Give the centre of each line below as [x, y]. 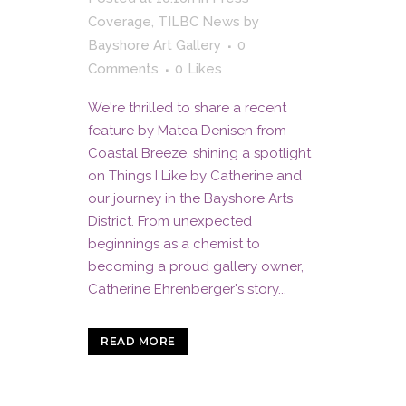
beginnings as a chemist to [174, 244]
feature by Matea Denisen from [187, 130]
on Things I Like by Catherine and [195, 176]
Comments [123, 69]
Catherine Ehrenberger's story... [187, 289]
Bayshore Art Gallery [155, 45]
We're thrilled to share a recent [187, 108]
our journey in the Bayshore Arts [190, 198]
